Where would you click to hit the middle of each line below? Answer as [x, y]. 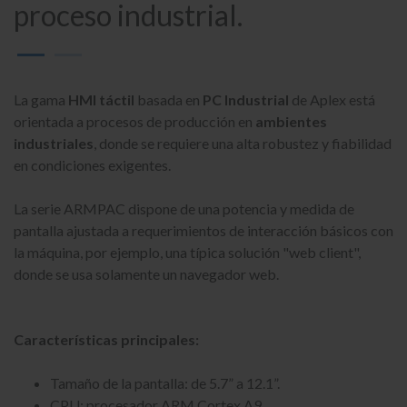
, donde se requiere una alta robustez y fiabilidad [243, 143]
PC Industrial [247, 99]
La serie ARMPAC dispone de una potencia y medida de [184, 208]
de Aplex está [333, 99]
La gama [41, 99]
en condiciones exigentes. [92, 165]
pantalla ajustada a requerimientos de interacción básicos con [203, 230]
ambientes [291, 121]
